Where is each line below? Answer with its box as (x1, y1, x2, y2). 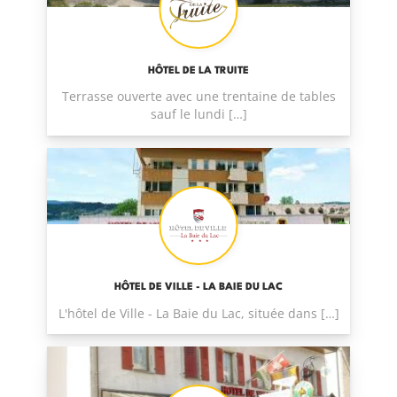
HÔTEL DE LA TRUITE (148, 65, 249, 76)
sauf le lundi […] (150, 105, 247, 123)
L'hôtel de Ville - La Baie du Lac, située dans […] (58, 304, 339, 322)
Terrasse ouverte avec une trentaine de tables (61, 88, 336, 105)
